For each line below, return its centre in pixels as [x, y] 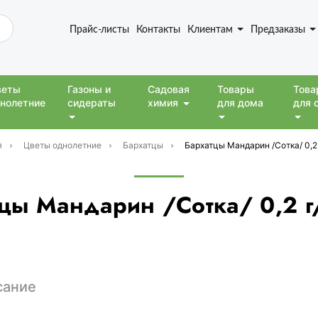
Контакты [158, 28]
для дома [241, 103]
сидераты [92, 103]
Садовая [169, 89]
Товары [236, 89]
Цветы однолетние [62, 145]
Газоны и [89, 89]
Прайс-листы [99, 28]
